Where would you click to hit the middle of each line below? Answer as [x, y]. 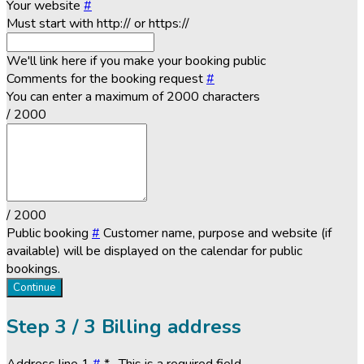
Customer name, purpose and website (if [217, 233]
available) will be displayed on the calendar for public [154, 251]
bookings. [33, 269]
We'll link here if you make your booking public [136, 61]
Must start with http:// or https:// [98, 23]
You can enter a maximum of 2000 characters [133, 96]
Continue [35, 287]
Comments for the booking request [106, 78]
